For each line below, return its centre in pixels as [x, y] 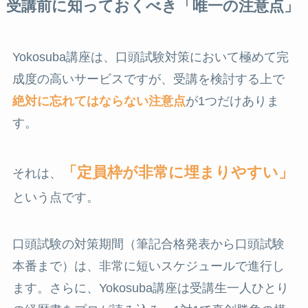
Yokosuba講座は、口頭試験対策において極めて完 [150, 57]
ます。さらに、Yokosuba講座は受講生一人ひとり [150, 288]
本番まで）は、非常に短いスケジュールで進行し [148, 266]
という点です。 [55, 197]
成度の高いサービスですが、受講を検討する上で [148, 79]
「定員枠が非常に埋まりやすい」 [177, 172]
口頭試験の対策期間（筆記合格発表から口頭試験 [148, 244]
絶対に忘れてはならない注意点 [99, 101]
